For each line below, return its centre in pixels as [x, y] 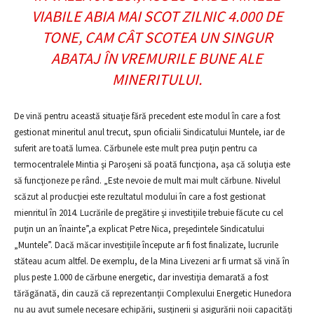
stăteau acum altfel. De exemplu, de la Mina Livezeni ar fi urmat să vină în [152, 261]
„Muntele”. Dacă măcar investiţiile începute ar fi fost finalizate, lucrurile [146, 245]
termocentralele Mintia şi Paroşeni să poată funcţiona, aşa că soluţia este [152, 164]
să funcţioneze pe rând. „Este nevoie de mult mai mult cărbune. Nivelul [147, 180]
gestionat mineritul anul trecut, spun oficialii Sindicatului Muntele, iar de [149, 132]
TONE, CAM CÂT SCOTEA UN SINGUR [157, 37]
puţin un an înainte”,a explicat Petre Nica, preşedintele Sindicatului [139, 229]
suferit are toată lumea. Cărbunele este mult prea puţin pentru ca [136, 148]
